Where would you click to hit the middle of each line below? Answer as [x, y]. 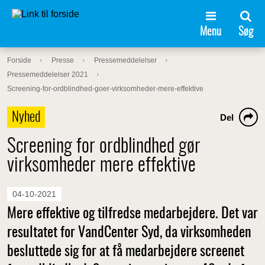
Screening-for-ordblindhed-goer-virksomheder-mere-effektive [105, 89]
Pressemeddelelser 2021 [48, 75]
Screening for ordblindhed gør [104, 147]
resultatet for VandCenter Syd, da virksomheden [129, 233]
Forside [19, 60]
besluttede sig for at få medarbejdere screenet [126, 252]
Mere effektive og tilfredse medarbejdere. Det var [132, 214]
